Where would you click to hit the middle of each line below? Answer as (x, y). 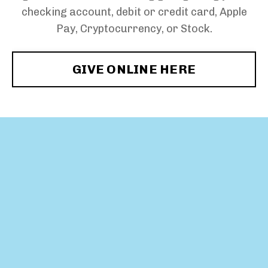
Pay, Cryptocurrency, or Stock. (134, 28)
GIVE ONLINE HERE (134, 69)
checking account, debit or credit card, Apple (134, 12)
